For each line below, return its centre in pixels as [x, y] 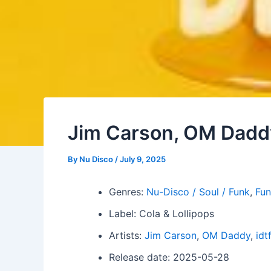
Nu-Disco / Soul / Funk [198, 192]
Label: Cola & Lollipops [162, 214]
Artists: [127, 235]
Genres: [128, 192]
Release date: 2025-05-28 [169, 257]
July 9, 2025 [143, 159]
